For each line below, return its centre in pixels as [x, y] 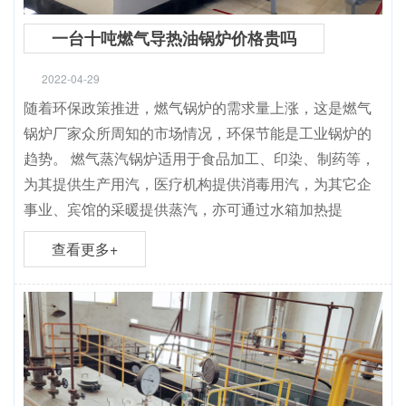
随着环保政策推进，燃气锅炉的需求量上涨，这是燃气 [198, 107]
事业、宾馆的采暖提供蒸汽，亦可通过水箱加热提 [183, 209]
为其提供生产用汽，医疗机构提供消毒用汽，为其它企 [198, 184]
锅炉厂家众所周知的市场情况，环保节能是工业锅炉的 [198, 133]
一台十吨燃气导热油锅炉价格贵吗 [174, 38]
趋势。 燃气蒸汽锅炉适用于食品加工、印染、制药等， [199, 158]
